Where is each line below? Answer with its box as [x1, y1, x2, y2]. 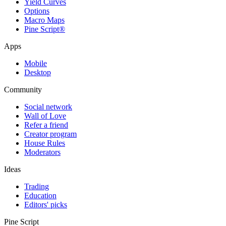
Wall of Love [24, 111, 66, 120]
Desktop [24, 68, 51, 77]
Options [24, 6, 49, 15]
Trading [24, 182, 49, 191]
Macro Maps [24, 15, 65, 24]
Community [4, 85, 42, 94]
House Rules [24, 138, 65, 147]
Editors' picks [24, 200, 67, 209]
